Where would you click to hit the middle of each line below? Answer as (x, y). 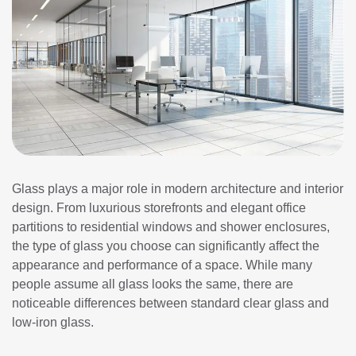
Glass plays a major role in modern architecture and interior (178, 189)
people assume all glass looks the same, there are (153, 284)
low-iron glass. (53, 323)
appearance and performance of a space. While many (162, 265)
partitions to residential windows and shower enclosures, (171, 227)
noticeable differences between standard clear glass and (170, 304)
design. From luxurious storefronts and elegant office (159, 208)
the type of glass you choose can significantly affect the (166, 246)
